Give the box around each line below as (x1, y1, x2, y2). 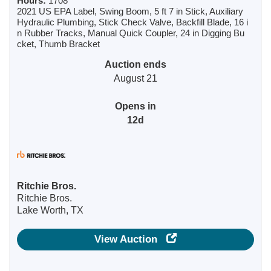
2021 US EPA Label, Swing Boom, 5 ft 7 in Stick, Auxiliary (17, 5, 243, 16)
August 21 (114, 72, 157, 83)
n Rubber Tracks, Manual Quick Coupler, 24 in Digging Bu (17, 27, 244, 38)
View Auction (94, 233, 166, 245)
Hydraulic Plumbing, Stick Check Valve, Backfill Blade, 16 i (17, 16, 248, 27)
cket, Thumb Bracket (17, 38, 100, 49)
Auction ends (105, 58, 166, 70)
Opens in (115, 100, 156, 111)
